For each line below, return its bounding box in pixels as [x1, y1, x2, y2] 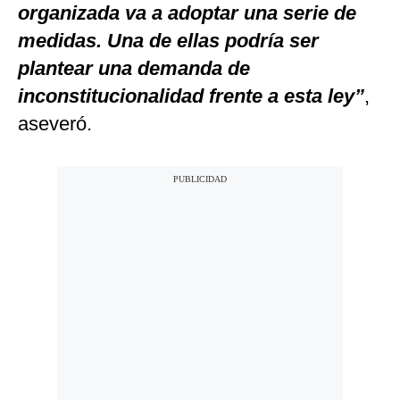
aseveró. [18, 112, 92, 136]
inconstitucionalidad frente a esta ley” [18, 85, 364, 108]
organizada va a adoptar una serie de [18, 2, 356, 25]
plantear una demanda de [18, 57, 250, 80]
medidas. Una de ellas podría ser [18, 29, 319, 53]
